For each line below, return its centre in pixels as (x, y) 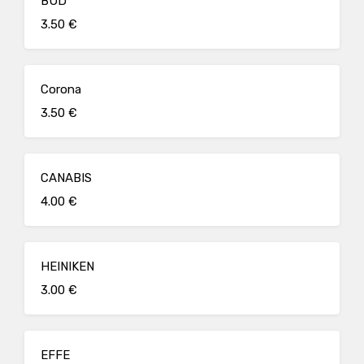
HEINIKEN (67, 266)
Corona (61, 89)
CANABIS (66, 178)
